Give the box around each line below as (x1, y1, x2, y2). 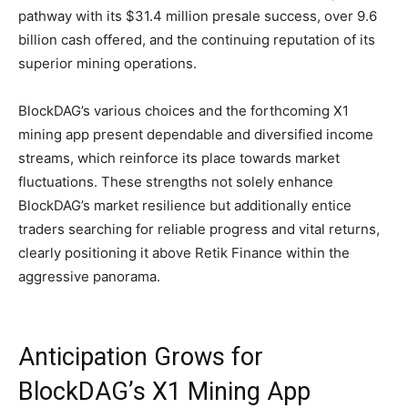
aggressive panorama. (18, 268, 160, 286)
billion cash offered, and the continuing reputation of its (18, 31, 375, 49)
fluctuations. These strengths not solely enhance (18, 173, 333, 191)
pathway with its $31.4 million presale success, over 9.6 (18, 7, 377, 25)
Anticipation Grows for (18, 342, 263, 372)
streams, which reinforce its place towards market (18, 149, 340, 168)
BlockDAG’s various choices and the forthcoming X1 (18, 102, 349, 120)
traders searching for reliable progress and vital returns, (18, 220, 380, 239)
